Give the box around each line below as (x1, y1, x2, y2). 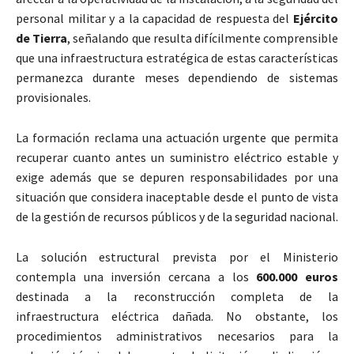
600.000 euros (256, 269, 339, 285)
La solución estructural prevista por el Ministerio (16, 249, 338, 265)
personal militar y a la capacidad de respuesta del (16, 10, 293, 27)
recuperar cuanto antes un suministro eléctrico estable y (16, 149, 338, 166)
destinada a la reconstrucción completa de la (16, 288, 338, 305)
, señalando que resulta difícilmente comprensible (67, 30, 339, 47)
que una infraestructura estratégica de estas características (16, 50, 338, 66)
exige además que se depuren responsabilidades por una (16, 169, 338, 186)
